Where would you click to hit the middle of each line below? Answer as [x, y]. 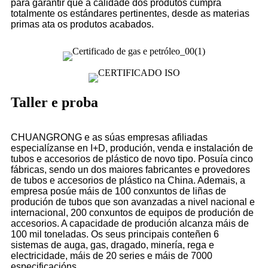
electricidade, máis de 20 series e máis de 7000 [112, 256]
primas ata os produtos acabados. [82, 25]
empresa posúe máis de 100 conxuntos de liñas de [118, 191]
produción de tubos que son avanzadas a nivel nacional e [133, 202]
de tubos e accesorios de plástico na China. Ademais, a [128, 181]
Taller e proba [54, 103]
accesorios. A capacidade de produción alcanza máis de [130, 224]
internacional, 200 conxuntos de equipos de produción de [132, 213]
